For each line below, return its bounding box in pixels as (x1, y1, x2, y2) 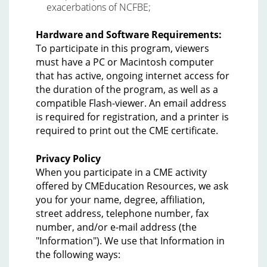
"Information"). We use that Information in (36, 234, 225, 247)
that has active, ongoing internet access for (36, 69, 229, 82)
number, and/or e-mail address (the (36, 221, 197, 234)
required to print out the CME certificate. (36, 124, 218, 137)
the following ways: (36, 248, 120, 261)
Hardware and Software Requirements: (36, 28, 222, 41)
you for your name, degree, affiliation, (36, 193, 205, 206)
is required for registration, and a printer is (36, 110, 229, 123)
